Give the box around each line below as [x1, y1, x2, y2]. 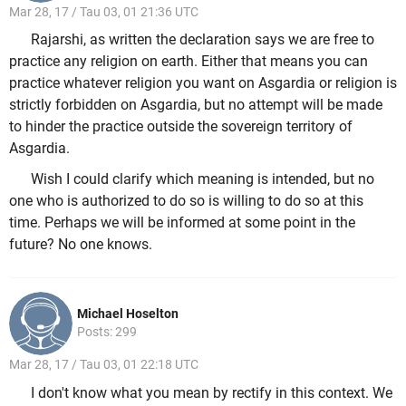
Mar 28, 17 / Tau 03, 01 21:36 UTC [9, 4, 198, 19]
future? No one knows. [9, 235, 152, 253]
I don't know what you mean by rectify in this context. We [31, 383, 392, 401]
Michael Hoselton [77, 306, 179, 322]
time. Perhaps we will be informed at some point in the [9, 213, 355, 231]
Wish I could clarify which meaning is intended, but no [31, 169, 374, 188]
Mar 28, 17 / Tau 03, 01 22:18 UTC [9, 357, 198, 372]
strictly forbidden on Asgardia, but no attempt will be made [9, 96, 382, 114]
